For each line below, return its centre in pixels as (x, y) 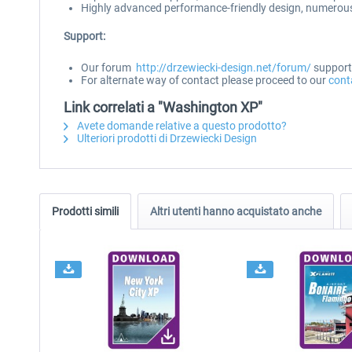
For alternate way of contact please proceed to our (205, 80)
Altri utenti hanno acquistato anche (236, 211)
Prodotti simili (85, 211)
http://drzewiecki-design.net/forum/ (224, 68)
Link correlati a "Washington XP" (163, 107)
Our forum (108, 68)
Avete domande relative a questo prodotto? (181, 126)
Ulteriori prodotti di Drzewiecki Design (166, 138)
